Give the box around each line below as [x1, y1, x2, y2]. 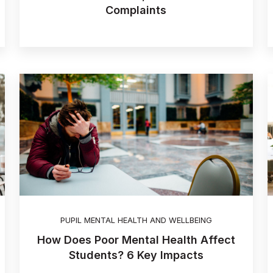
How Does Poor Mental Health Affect [37, 233, 235, 246]
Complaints [105, 3, 167, 16]
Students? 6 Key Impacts [68, 248, 204, 261]
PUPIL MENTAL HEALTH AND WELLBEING [60, 215, 212, 225]
